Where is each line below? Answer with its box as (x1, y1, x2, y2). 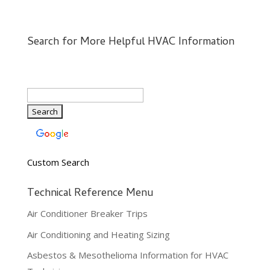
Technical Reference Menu (27, 185, 153, 203)
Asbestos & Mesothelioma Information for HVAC (27, 249, 228, 262)
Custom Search (27, 156, 89, 169)
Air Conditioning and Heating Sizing (27, 228, 170, 240)
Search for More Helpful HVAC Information (27, 34, 234, 52)
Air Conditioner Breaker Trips (27, 207, 148, 220)
